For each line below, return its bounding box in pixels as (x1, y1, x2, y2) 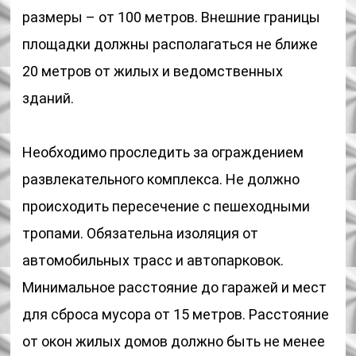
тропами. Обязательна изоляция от (22, 225, 259, 242)
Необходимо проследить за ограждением (22, 144, 304, 161)
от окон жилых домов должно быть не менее (22, 333, 326, 350)
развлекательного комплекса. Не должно (22, 171, 300, 188)
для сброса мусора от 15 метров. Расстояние (22, 306, 330, 323)
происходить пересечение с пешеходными (22, 198, 311, 215)
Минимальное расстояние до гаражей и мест (22, 279, 327, 296)
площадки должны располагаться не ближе (22, 36, 319, 52)
